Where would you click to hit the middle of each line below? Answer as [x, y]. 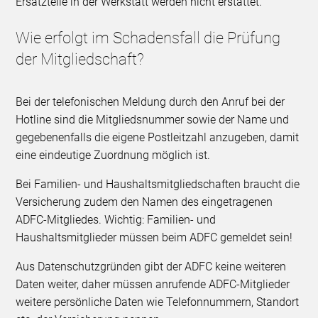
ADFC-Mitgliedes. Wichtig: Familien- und [116, 220]
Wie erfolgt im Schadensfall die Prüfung [148, 38]
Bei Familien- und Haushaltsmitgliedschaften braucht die [158, 185]
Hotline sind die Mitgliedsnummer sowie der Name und [153, 120]
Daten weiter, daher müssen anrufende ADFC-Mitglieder [153, 285]
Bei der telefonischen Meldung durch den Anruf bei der [150, 102]
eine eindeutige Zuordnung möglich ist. [113, 155]
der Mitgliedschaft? [80, 60]
